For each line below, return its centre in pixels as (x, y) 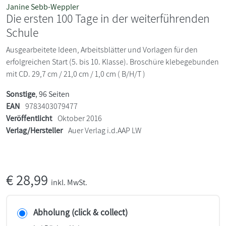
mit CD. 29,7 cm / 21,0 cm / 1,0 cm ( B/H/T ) (76, 74)
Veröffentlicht (29, 118)
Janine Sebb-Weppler (42, 7)
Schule (22, 32)
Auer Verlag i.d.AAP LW (105, 130)
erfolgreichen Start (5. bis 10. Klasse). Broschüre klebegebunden (112, 62)
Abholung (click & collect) (80, 212)
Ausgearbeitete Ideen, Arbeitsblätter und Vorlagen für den (102, 49)
